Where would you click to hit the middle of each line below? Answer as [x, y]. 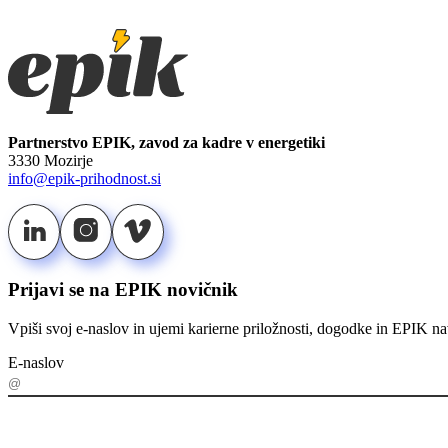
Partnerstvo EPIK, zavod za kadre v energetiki [166, 143]
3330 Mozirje [50, 161]
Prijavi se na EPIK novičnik [123, 289]
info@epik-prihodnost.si [84, 179]
